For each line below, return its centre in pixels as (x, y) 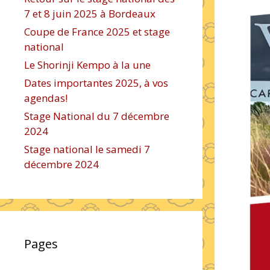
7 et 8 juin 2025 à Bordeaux (90, 14)
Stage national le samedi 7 (87, 149)
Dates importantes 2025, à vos (96, 83)
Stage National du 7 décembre (97, 116)
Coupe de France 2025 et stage (97, 32)
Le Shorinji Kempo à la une (87, 65)
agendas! (46, 98)
